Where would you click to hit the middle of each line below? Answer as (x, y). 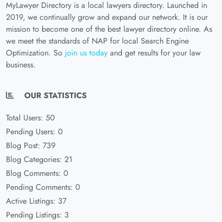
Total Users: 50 (30, 117)
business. (21, 64)
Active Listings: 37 (36, 201)
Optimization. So (35, 53)
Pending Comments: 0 (43, 187)
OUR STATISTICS (54, 95)
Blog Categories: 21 (39, 159)
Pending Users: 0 (34, 131)
